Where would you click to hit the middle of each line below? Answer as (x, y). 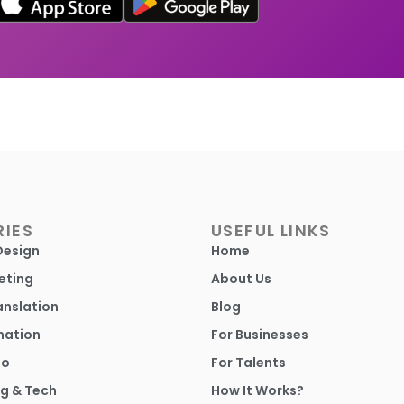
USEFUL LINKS (271, 230)
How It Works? (257, 390)
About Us (241, 278)
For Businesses (260, 334)
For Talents (248, 362)
